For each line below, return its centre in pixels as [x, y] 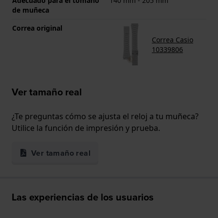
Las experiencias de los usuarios [83, 197]
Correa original [37, 28]
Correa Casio [173, 39]
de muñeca [31, 10]
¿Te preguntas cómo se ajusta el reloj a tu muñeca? [105, 117]
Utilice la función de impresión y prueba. [86, 128]
